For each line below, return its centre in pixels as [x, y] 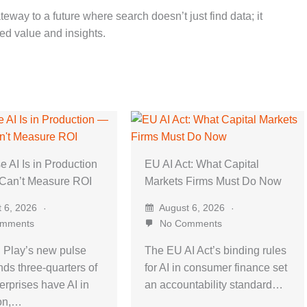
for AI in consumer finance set [216, 267]
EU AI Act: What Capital [201, 164]
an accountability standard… [213, 284]
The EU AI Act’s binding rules [215, 250]
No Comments [189, 223]
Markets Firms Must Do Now [213, 181]
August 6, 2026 [192, 207]
